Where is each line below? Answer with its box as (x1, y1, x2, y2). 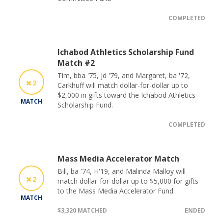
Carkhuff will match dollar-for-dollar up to (57, 80, 188, 90)
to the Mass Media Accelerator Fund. (57, 186, 175, 195)
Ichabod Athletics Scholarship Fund (57, 46, 194, 57)
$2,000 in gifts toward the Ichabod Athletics (57, 90, 195, 100)
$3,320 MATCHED (57, 206, 107, 215)
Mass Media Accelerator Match (57, 153, 179, 164)
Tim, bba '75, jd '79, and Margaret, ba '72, (57, 70, 190, 80)
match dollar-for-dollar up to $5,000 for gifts (57, 176, 198, 186)
